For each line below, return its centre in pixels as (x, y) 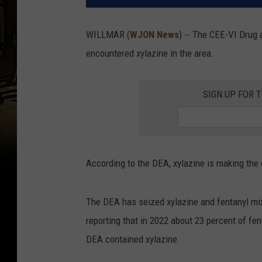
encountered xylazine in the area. (150, 54)
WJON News (154, 35)
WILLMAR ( (108, 35)
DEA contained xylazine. (133, 239)
